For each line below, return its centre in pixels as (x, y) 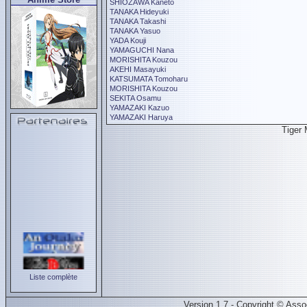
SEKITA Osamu (135, 98)
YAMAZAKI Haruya (141, 117)
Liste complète (53, 277)
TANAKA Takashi (138, 21)
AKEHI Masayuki (138, 69)
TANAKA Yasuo (135, 31)
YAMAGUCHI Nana (142, 50)
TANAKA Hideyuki (139, 12)
